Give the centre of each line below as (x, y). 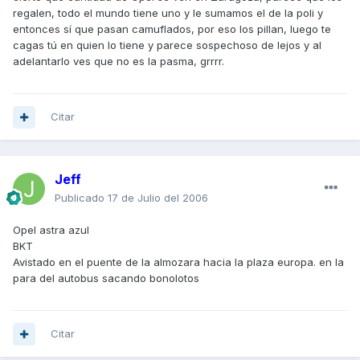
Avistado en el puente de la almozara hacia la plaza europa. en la (178, 262)
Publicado (81, 198)
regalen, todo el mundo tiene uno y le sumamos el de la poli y (168, 13)
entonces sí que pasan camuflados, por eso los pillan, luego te (172, 29)
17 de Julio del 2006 (158, 198)
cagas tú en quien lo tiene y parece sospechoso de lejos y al (167, 45)
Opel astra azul (51, 230)
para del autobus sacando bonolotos (106, 278)
